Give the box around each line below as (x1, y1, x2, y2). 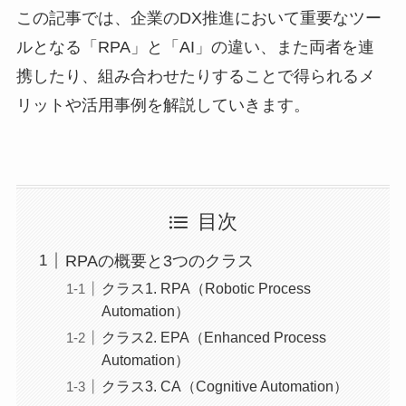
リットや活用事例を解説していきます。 (15, 96, 310, 115)
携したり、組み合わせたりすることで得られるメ (15, 67, 375, 86)
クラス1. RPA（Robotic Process (101, 279, 311, 296)
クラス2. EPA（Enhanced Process (101, 328, 326, 345)
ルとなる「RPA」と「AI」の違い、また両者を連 (15, 38, 374, 57)
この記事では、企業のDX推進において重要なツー (15, 9, 382, 28)
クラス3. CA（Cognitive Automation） (101, 377, 348, 394)
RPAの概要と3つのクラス (64, 251, 254, 270)
